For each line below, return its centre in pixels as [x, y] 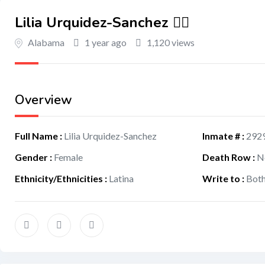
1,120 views [170, 42]
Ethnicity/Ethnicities [59, 178]
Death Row [227, 157]
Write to [222, 178]
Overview [43, 100]
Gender [31, 157]
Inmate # [222, 136]
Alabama [46, 42]
